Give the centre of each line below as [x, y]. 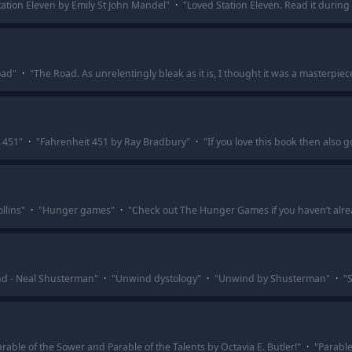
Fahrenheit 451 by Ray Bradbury [113, 142]
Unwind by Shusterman [272, 279]
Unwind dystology [156, 279]
